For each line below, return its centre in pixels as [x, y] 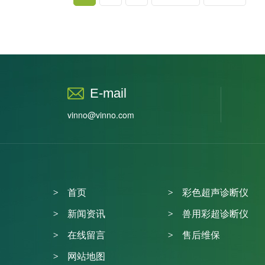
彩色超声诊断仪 [215, 192]
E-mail [108, 93]
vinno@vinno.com [101, 114]
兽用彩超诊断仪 [215, 213]
